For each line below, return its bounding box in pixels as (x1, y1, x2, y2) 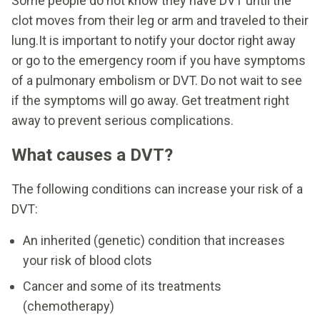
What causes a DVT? (11, 144, 173, 165)
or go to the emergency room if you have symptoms (11, 52, 306, 68)
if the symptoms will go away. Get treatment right (11, 92, 289, 108)
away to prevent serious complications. (11, 112, 234, 128)
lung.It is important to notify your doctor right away (11, 32, 296, 48)
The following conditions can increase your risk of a (11, 181, 303, 196)
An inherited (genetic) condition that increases (23, 232, 285, 248)
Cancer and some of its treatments (23, 278, 221, 294)
